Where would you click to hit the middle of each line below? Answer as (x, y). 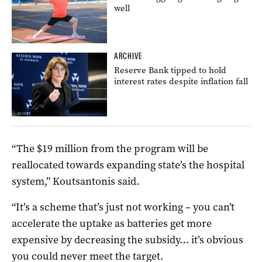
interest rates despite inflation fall (181, 81)
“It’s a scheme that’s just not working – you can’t (123, 207)
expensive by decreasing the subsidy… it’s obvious (127, 239)
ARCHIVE (128, 56)
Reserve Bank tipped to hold (170, 70)
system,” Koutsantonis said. (75, 181)
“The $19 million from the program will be (110, 148)
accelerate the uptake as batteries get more (112, 223)
